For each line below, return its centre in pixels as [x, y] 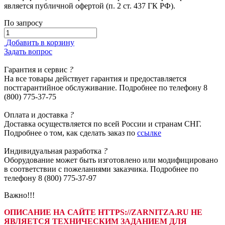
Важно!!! [19, 195]
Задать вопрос [28, 51]
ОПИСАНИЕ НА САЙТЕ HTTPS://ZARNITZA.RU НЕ [103, 212]
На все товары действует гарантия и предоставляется [95, 78]
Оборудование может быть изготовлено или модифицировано [111, 160]
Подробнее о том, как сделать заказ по [71, 133]
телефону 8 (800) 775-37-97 [50, 178]
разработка [83, 151]
